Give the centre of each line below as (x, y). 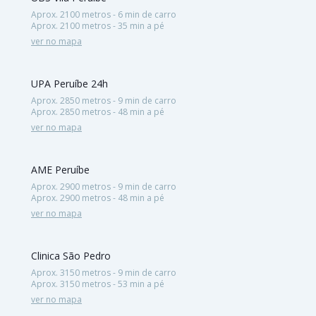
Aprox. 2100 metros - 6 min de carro (104, 14)
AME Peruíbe (60, 169)
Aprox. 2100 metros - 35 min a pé (98, 25)
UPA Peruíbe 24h (69, 83)
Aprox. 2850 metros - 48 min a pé (98, 111)
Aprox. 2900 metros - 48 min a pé (98, 197)
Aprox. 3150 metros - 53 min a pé (98, 284)
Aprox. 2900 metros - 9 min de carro (104, 186)
